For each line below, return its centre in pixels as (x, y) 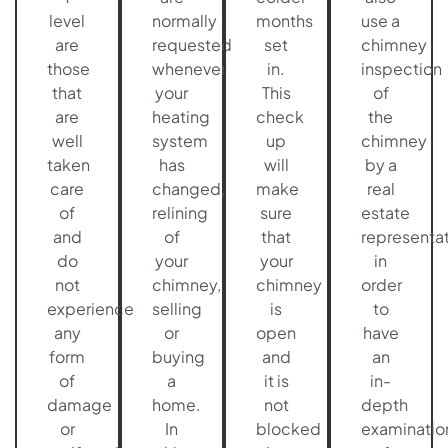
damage (79, 405)
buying (178, 357)
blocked (288, 429)
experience (90, 309)
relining (179, 213)
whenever (188, 69)
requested (191, 45)
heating (180, 117)
